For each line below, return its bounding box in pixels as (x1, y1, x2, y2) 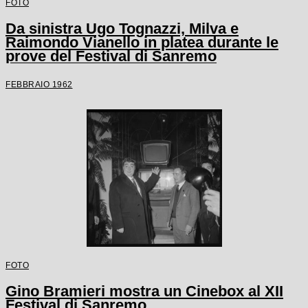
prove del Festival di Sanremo (5, 47, 217, 65)
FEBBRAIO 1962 (5, 80, 73, 89)
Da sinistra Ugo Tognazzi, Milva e (5, 20, 239, 37)
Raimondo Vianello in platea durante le (5, 34, 278, 51)
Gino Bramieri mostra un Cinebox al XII (5, 283, 283, 300)
